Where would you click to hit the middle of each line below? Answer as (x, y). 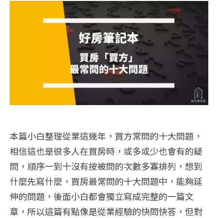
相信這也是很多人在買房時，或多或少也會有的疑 (106, 151)
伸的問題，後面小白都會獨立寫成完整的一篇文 (102, 196)
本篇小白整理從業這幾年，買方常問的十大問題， (106, 136)
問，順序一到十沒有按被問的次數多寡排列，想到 (106, 166)
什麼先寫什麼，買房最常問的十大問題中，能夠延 (106, 181)
